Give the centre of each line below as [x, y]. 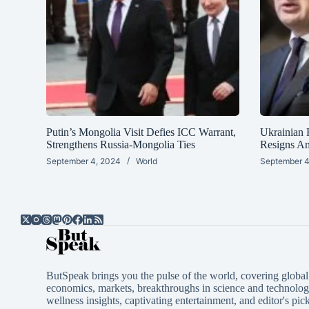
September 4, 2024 [84, 161]
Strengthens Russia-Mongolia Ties [121, 145]
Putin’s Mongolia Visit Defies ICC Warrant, [141, 132]
